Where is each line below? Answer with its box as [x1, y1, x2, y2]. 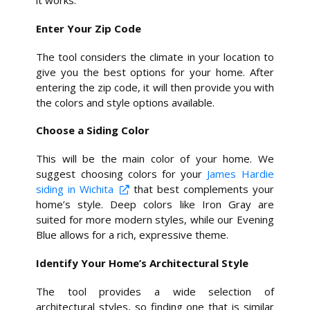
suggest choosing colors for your [36, 167, 208, 181]
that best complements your [129, 182, 274, 197]
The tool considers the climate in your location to [36, 49, 274, 64]
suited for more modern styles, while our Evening [36, 212, 274, 227]
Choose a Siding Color [36, 123, 150, 138]
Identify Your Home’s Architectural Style [36, 255, 249, 270]
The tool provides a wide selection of [36, 284, 274, 298]
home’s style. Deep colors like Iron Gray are [36, 197, 274, 212]
